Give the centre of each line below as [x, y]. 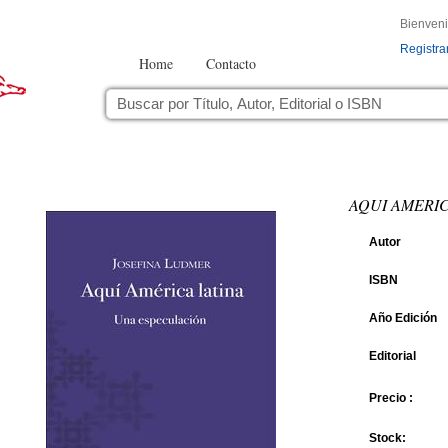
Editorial [392, 356]
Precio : [390, 398]
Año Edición [402, 318]
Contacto [231, 63]
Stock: [387, 438]
